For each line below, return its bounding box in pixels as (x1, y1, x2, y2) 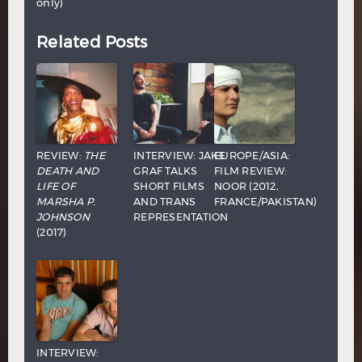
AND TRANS (133, 195, 196, 208)
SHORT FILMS (133, 179, 204, 192)
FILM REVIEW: (214, 164, 287, 177)
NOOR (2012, (214, 179, 279, 192)
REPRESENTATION (133, 210, 229, 223)
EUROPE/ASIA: (214, 149, 290, 162)
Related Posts (36, 32, 148, 52)
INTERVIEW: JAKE (133, 149, 225, 162)
